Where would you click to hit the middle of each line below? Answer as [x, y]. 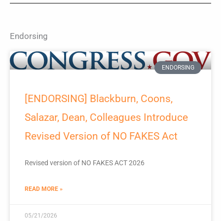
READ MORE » [44, 189]
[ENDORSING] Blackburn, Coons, [99, 98]
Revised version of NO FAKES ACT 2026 [85, 163]
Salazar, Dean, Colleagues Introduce [106, 117]
